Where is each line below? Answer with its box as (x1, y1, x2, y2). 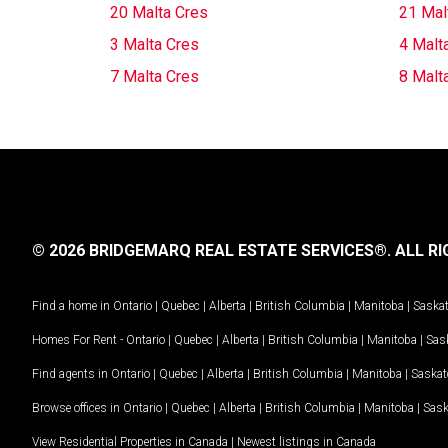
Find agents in (32, 366, 111, 381)
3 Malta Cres (110, 35, 199, 54)
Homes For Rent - (32, 332, 126, 347)
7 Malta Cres (110, 67, 199, 86)
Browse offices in (32, 400, 123, 415)
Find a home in (32, 298, 110, 313)
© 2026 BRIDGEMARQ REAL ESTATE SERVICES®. (32, 241, 391, 260)
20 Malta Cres (110, 3, 208, 22)
